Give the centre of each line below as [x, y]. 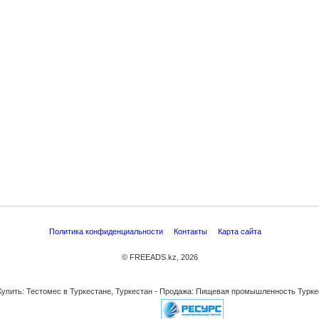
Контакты [192, 231]
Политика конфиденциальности [107, 231]
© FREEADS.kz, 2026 [159, 257]
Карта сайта [241, 231]
